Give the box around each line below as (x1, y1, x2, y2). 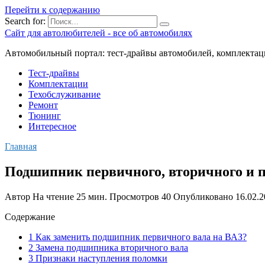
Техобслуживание (28, 89, 101, 99)
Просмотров (109, 191, 159, 202)
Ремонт (28, 100, 58, 110)
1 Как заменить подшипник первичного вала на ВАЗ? (28, 231, 247, 242)
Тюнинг (28, 111, 61, 121)
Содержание (5, 211, 55, 222)
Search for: (5, 16, 46, 26)
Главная (5, 141, 37, 151)
